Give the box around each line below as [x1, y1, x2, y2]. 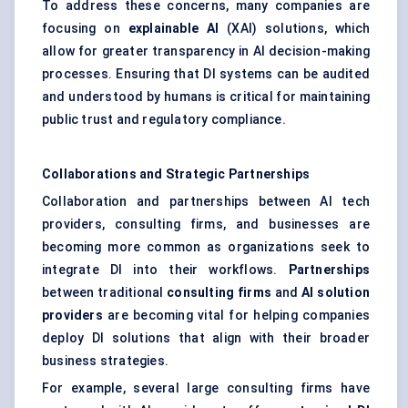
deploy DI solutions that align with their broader [42, 331, 370, 346]
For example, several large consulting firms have [42, 381, 370, 396]
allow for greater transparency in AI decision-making [42, 44, 370, 59]
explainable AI [127, 21, 219, 36]
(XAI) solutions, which [219, 21, 370, 36]
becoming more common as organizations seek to [42, 240, 370, 255]
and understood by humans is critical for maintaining [42, 89, 370, 105]
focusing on [42, 21, 128, 36]
